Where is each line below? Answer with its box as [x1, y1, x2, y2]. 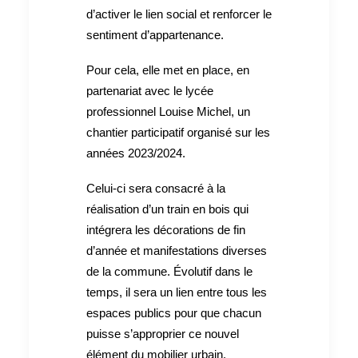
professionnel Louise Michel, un [86, 104, 250, 118]
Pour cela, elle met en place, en [86, 62, 249, 77]
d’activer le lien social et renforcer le [86, 6, 272, 21]
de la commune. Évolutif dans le [86, 264, 253, 278]
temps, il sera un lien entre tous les [86, 284, 267, 299]
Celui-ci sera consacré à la [86, 181, 225, 195]
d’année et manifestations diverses [86, 243, 267, 257]
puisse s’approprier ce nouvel [86, 326, 239, 340]
